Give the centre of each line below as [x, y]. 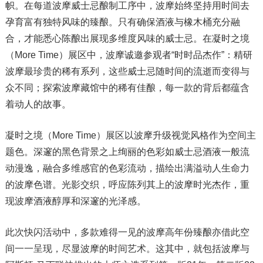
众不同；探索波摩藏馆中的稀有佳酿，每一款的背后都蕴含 [127, 87]
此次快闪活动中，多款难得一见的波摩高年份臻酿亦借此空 [127, 232]
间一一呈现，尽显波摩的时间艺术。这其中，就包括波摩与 [127, 248]
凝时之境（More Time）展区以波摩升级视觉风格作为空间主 [130, 135]
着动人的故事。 [38, 104]
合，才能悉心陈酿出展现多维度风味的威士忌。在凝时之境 [127, 38]
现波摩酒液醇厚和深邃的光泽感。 [75, 201]
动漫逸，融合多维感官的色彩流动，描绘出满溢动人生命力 [127, 168]
